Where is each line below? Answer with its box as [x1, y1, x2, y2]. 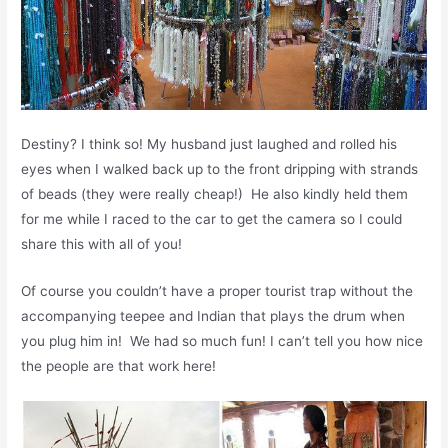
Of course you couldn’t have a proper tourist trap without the [21, 282, 414, 299]
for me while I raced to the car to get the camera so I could [21, 210, 403, 227]
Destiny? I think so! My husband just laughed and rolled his [21, 135, 398, 152]
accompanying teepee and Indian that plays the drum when [21, 307, 406, 324]
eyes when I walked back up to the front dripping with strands [21, 160, 419, 177]
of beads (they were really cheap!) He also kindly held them [21, 185, 409, 202]
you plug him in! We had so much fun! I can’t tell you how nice [21, 332, 424, 349]
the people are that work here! [21, 357, 217, 374]
